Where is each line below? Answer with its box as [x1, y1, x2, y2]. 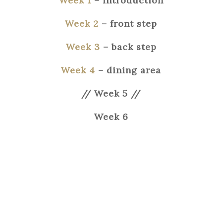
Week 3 [65, 41, 103, 53]
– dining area [95, 64, 161, 76]
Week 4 [61, 64, 95, 76]
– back [103, 41, 136, 53]
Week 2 [65, 18, 99, 30]
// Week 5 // [81, 88, 141, 100]
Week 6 [94, 111, 128, 123]
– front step [99, 18, 157, 30]
